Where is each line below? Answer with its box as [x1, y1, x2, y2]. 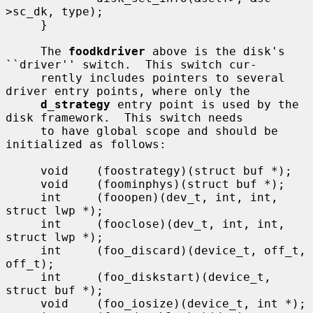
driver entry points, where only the [6, 84, 250, 98]
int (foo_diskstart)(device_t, [6, 270, 41, 284]
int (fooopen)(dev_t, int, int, [6, 190, 41, 204]
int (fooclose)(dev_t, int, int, [6, 217, 41, 231]
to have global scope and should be [6, 124, 41, 138]
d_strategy [41, 97, 110, 111]
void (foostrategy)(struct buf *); [6, 163, 41, 177]
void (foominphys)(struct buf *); [6, 177, 41, 191]
